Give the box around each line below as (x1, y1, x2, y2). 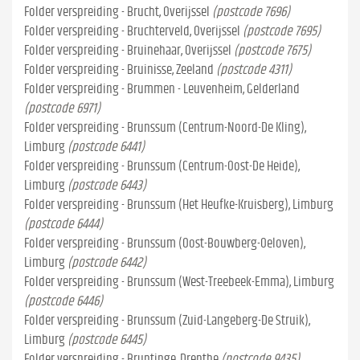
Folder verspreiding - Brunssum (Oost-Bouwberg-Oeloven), (24, 236, 305, 250)
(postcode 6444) (24, 217, 103, 231)
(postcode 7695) (243, 24, 321, 38)
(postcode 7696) (212, 5, 290, 18)
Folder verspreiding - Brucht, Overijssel (24, 5, 210, 18)
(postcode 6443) (67, 178, 146, 192)
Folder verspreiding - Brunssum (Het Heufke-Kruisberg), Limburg (24, 198, 333, 211)
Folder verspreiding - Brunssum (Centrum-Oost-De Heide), (24, 159, 300, 173)
